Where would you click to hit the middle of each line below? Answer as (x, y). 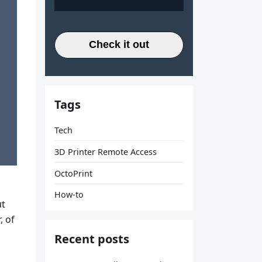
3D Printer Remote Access (105, 151)
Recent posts (92, 239)
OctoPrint (73, 173)
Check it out (119, 44)
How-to (69, 195)
